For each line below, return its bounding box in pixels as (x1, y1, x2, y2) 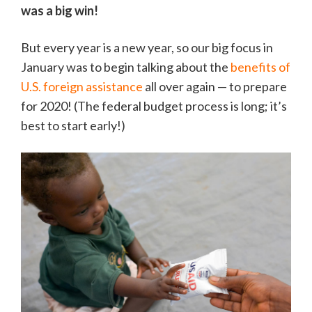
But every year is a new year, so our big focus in (21, 40, 273, 56)
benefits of (231, 59, 290, 75)
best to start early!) (21, 118, 125, 134)
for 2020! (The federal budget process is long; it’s (21, 98, 287, 114)
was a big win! (21, 3, 98, 19)
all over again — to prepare (143, 79, 287, 95)
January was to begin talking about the (21, 59, 231, 75)
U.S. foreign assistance (21, 79, 143, 95)
